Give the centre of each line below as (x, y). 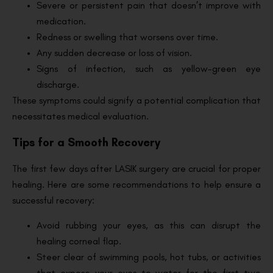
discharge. (58, 84)
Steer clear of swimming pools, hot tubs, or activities (149, 257)
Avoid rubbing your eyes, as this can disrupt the (149, 225)
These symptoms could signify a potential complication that (136, 100)
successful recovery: (53, 200)
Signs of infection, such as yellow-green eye (149, 68)
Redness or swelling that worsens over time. (127, 37)
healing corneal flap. (79, 241)
